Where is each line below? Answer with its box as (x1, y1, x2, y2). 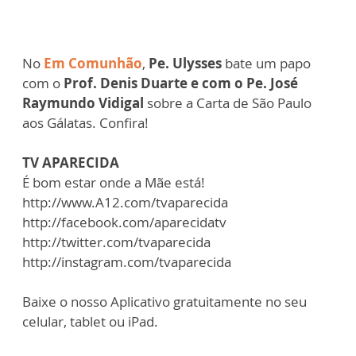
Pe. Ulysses (149, 54, 222, 73)
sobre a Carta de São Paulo (144, 94, 311, 113)
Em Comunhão (44, 54, 142, 73)
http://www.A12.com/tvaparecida (22, 193, 228, 212)
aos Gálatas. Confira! (22, 114, 149, 133)
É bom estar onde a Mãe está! (22, 173, 205, 192)
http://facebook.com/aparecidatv (22, 213, 226, 232)
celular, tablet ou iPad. (22, 312, 158, 331)
